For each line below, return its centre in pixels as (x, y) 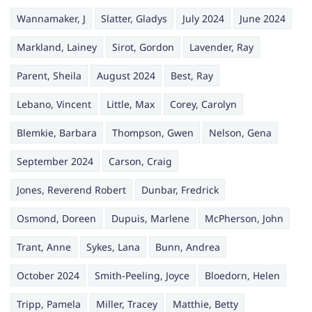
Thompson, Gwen (153, 133)
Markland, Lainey (57, 47)
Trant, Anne (44, 247)
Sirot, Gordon (143, 47)
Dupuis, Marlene (150, 219)
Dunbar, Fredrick (180, 190)
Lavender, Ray (221, 47)
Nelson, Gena (240, 133)
